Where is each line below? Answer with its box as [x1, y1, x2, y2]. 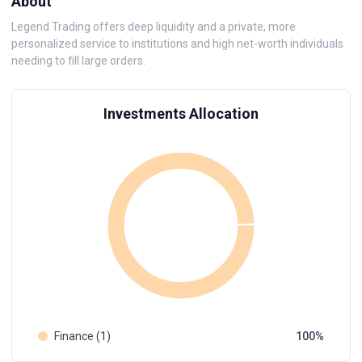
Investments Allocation [103, 105, 259, 122]
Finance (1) [54, 330, 111, 343]
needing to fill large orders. [11, 54, 145, 67]
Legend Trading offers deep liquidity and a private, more [11, 20, 296, 33]
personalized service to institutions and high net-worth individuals [11, 37, 343, 50]
